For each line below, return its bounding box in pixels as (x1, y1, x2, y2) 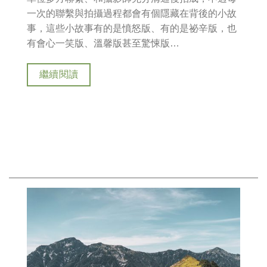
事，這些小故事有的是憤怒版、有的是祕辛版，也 (27, 23, 237, 34)
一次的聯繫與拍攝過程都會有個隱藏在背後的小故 (27, 8, 237, 19)
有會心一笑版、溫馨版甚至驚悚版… (27, 38, 179, 49)
